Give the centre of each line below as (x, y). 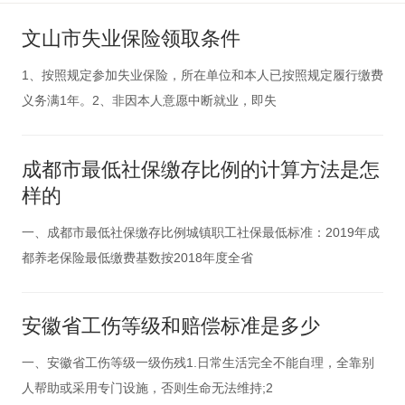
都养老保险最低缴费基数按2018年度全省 (137, 257)
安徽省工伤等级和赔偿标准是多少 (170, 327)
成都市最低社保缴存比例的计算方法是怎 (200, 170)
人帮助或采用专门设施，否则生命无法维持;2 (147, 388)
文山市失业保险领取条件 (131, 39)
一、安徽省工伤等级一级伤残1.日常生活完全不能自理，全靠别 (198, 363)
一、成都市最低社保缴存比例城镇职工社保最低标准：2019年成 (200, 232)
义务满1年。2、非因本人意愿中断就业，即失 (149, 100)
